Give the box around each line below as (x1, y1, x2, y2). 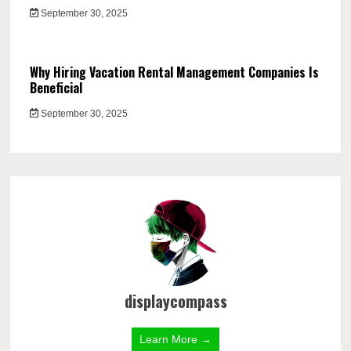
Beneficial (30, 78, 83, 97)
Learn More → (139, 332, 212, 346)
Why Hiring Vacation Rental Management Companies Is (30, 62, 320, 81)
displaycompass (124, 288, 227, 313)
